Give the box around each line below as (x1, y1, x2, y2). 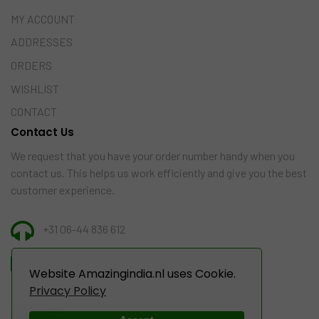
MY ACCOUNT (11, 11, 75, 26)
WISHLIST (11, 81, 59, 95)
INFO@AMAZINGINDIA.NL (41, 255, 164, 269)
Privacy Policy (29, 282, 106, 299)
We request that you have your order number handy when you (11, 149, 295, 162)
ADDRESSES (11, 35, 73, 49)
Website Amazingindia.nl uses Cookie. (29, 265, 236, 282)
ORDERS (11, 58, 52, 73)
